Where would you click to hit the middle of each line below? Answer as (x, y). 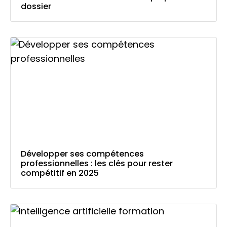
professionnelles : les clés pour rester (97, 164)
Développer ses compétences (82, 154)
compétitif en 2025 (60, 173)
